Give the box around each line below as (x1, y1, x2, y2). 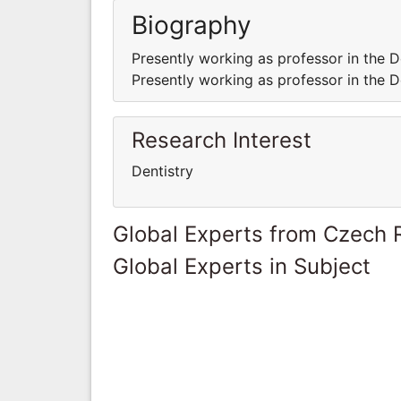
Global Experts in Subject (113, 252, 371, 279)
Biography (132, 9, 252, 40)
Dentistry (132, 161, 193, 180)
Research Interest (132, 126, 311, 153)
